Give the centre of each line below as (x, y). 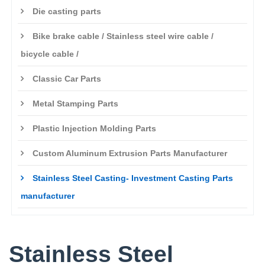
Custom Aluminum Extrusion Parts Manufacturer (130, 153)
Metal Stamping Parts (75, 104)
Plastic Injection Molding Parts (94, 128)
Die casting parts (67, 11)
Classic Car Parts (67, 79)
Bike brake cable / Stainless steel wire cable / (123, 36)
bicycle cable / (50, 54)
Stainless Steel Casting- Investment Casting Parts (133, 178)
